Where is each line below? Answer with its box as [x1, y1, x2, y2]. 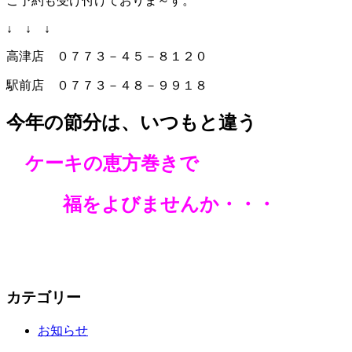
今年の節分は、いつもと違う [6, 112, 257, 133]
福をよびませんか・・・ [6, 193, 276, 214]
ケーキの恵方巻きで [25, 152, 199, 174]
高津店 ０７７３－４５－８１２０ [6, 49, 207, 63]
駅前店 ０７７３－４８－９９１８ [6, 78, 207, 92]
